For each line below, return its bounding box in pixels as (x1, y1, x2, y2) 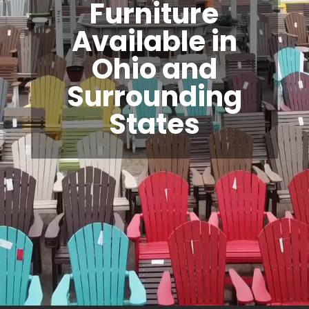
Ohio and (91, 50, 217, 89)
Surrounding (66, 77, 242, 117)
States (108, 105, 200, 144)
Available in (71, 22, 237, 61)
